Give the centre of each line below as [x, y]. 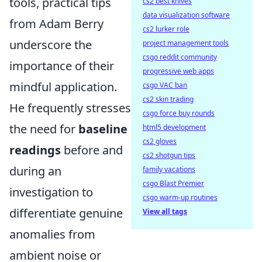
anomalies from [52, 234]
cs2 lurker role [166, 29]
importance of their [62, 65]
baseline [103, 129]
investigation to [51, 192]
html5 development [174, 127]
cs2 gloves [160, 141]
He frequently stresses [70, 108]
